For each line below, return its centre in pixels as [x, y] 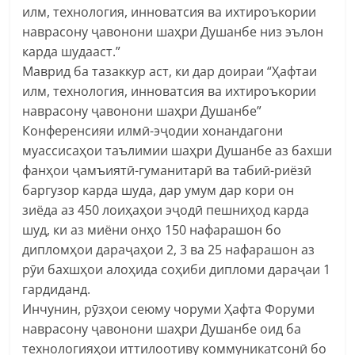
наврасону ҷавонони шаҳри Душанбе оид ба [162, 328]
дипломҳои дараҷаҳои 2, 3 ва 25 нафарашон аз [169, 249]
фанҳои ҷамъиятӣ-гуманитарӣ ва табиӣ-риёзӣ [167, 170]
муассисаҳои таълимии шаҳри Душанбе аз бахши [177, 150]
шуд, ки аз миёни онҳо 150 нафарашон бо [152, 229]
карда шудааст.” [72, 51]
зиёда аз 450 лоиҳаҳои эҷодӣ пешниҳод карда [166, 210]
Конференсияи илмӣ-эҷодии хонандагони [153, 130]
